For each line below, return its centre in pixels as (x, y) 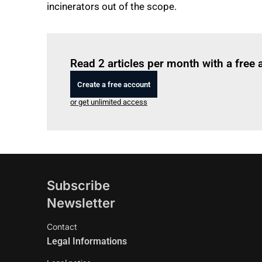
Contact (62, 227)
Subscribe (78, 185)
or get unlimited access (109, 102)
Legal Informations (87, 241)
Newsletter (81, 203)
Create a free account (114, 84)
